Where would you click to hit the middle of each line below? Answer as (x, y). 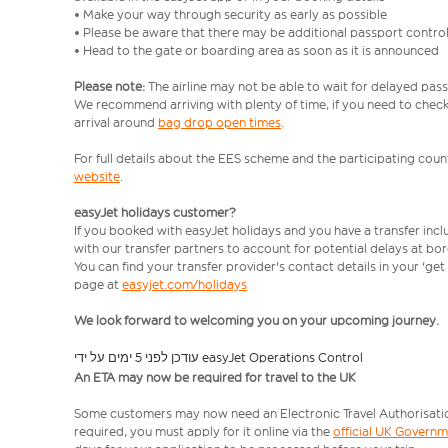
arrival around (116, 122)
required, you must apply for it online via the (203, 431)
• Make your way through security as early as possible (232, 14)
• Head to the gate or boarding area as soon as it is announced (256, 50)
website (97, 176)
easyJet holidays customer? (155, 212)
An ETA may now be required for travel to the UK (215, 377)
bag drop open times (219, 122)
